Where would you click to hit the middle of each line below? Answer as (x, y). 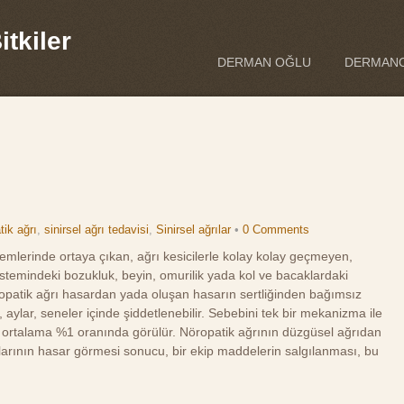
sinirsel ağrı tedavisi (97, 230)
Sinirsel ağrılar (194, 230)
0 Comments (276, 230)
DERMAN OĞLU (264, 62)
